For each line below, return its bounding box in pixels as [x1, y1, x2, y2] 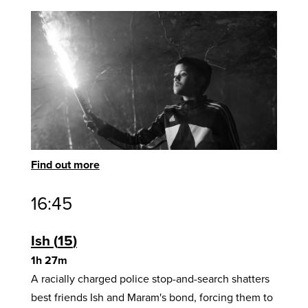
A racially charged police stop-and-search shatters [30, 270, 269, 287]
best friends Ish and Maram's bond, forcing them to [30, 289, 273, 305]
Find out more [30, 156, 100, 173]
